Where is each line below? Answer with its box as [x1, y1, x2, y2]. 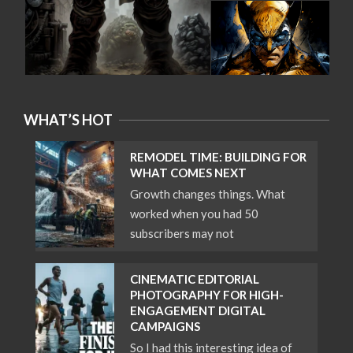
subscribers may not [130, 226, 234, 241]
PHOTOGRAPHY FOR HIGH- [130, 288, 284, 303]
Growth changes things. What [130, 187, 285, 202]
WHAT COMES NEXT [130, 165, 247, 180]
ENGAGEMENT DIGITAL [130, 303, 266, 318]
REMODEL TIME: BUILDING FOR [130, 150, 307, 165]
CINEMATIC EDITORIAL [130, 272, 259, 287]
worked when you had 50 [130, 206, 258, 221]
